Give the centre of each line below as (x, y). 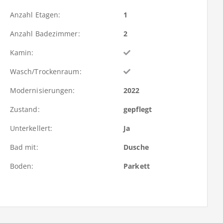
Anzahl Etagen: (35, 15)
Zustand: (25, 110)
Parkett (137, 166)
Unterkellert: (31, 128)
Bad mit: (24, 147)
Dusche (136, 147)
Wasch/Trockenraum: (46, 72)
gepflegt (138, 110)
